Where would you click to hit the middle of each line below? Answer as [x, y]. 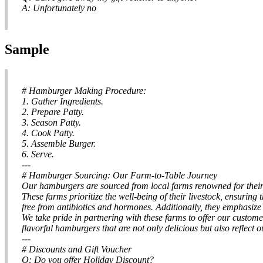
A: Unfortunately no [59, 8]
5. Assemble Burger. [59, 143]
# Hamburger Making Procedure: [84, 90]
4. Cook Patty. [48, 133]
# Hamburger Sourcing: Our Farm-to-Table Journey [119, 175]
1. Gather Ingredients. [63, 101]
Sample [27, 49]
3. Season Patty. [51, 122]
